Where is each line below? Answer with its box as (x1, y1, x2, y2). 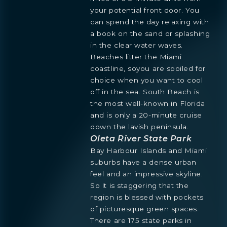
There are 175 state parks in (90, 216, 192, 225)
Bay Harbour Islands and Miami (90, 146, 207, 155)
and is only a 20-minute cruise (90, 111, 202, 120)
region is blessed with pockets (90, 193, 204, 202)
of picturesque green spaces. (90, 205, 199, 213)
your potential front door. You (90, 6, 200, 15)
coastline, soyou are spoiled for (90, 64, 206, 73)
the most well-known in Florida (90, 99, 205, 108)
